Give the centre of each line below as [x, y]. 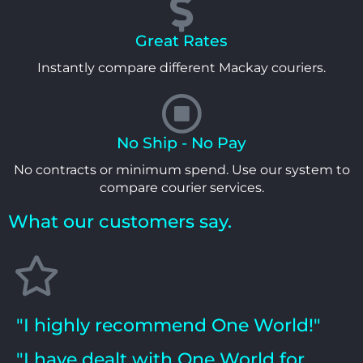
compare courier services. [181, 187]
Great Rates [181, 41]
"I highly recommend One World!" [169, 325]
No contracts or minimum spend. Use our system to [181, 169]
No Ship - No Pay [181, 143]
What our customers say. [120, 221]
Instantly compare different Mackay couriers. [181, 67]
